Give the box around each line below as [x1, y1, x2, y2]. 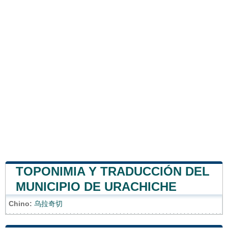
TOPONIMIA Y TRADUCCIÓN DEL [16, 164, 210, 178]
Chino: [9, 199, 32, 208]
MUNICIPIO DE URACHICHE [16, 179, 177, 193]
